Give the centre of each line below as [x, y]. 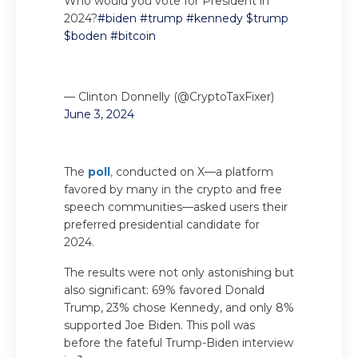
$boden [86, 36]
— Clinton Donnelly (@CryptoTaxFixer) [169, 96]
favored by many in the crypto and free [173, 189]
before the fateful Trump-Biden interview [179, 342]
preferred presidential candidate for [162, 224]
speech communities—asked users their [176, 207]
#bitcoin [133, 36]
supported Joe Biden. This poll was [159, 325]
